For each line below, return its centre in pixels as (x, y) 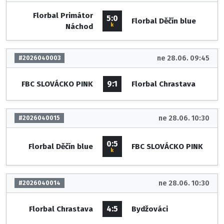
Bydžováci (149, 209)
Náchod (79, 26)
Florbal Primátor (63, 15)
